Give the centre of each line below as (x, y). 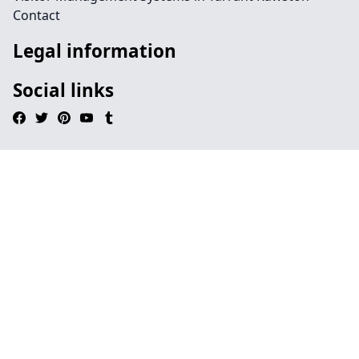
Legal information (95, 51)
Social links (63, 90)
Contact (36, 15)
